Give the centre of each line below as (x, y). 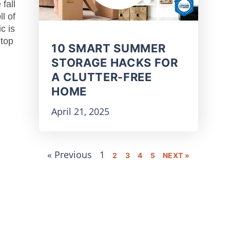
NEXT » (176, 156)
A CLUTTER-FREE (102, 77)
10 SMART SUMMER (109, 49)
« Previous (70, 155)
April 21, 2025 (81, 112)
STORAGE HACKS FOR (115, 63)
